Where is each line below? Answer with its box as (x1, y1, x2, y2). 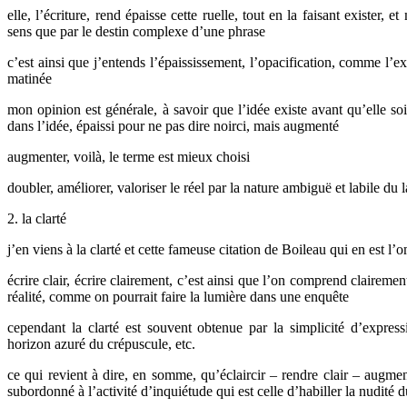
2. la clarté (7, 210, 66, 226)
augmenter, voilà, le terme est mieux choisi (7, 148, 250, 164)
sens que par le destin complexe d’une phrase (7, 23, 265, 39)
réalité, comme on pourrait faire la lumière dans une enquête (7, 288, 349, 304)
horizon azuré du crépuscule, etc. (7, 335, 195, 352)
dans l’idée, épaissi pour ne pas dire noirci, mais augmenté (7, 117, 339, 134)
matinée (7, 70, 52, 86)
